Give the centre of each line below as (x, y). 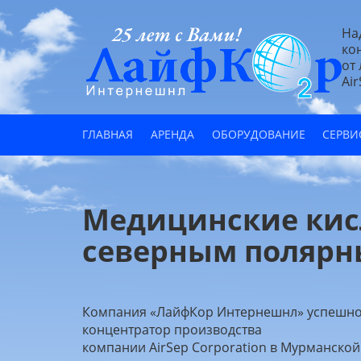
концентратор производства (172, 329)
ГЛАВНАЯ (108, 134)
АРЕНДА (172, 134)
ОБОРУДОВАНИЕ (258, 134)
